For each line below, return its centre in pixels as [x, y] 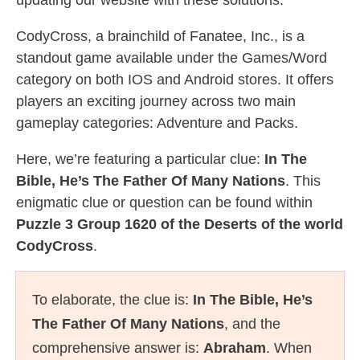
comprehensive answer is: [118, 348]
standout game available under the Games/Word [172, 58]
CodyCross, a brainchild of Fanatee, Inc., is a [160, 36]
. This [303, 181]
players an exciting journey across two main [156, 101]
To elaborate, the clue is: [112, 300]
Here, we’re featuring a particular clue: [140, 159]
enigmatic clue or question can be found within [164, 202]
